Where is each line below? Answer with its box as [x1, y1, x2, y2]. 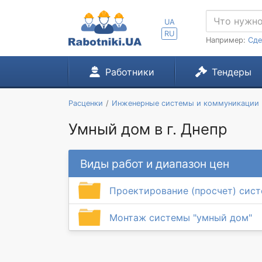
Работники [105, 66, 154, 78]
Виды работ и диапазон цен [80, 156, 229, 171]
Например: [206, 36, 248, 44]
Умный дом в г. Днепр [68, 120, 227, 138]
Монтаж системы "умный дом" [109, 211, 252, 223]
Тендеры [211, 66, 251, 78]
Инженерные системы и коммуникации [111, 99, 259, 108]
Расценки [68, 99, 103, 108]
